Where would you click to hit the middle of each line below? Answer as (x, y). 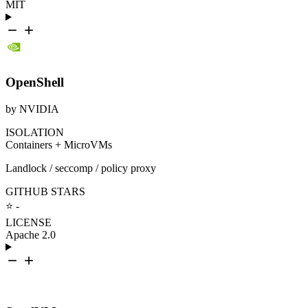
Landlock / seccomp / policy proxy (81, 168)
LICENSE (29, 222)
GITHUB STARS (45, 191)
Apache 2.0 (31, 234)
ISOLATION (35, 132)
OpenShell (35, 82)
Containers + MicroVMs (59, 144)
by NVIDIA (32, 109)
